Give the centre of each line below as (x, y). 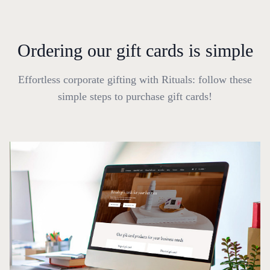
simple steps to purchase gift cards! (135, 97)
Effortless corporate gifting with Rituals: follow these (135, 80)
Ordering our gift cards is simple (135, 51)
